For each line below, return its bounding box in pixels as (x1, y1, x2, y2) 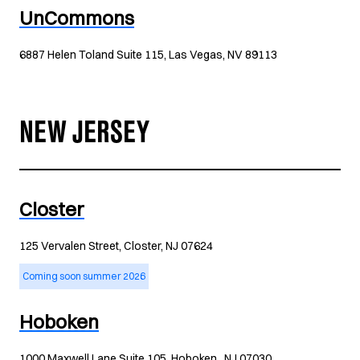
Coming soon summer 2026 (22, 270, 145, 282)
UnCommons (19, 6, 134, 30)
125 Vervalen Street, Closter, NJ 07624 (19, 239, 213, 253)
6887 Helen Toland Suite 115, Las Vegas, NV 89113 (19, 47, 277, 62)
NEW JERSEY (19, 121, 149, 153)
